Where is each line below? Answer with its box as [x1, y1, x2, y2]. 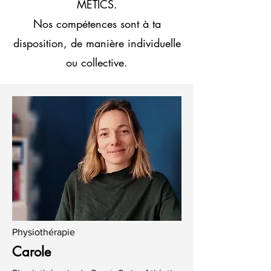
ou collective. [66, 55, 128, 70]
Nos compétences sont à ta [33, 16, 161, 31]
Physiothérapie [12, 227, 75, 237]
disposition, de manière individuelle [13, 36, 181, 50]
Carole [12, 243, 51, 260]
